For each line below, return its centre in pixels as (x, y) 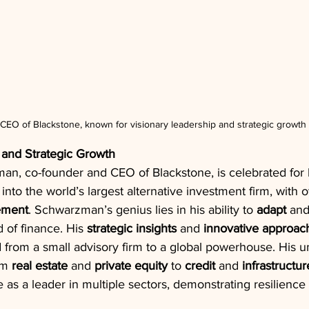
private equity (131, 265)
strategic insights (132, 228)
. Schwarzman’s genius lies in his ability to (142, 209)
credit (200, 265)
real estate (40, 265)
